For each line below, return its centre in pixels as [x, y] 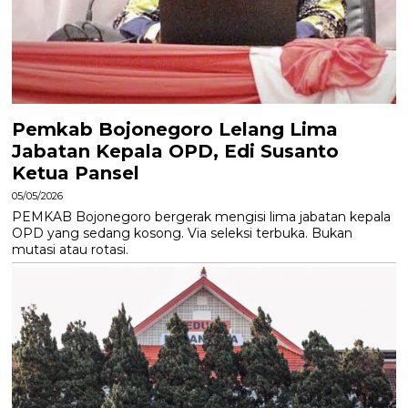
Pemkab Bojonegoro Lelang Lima [175, 129]
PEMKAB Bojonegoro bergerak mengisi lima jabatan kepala [202, 216]
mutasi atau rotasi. [71, 249]
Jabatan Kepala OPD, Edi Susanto [176, 151]
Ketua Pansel [76, 173]
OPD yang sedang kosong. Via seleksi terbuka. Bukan [183, 233]
